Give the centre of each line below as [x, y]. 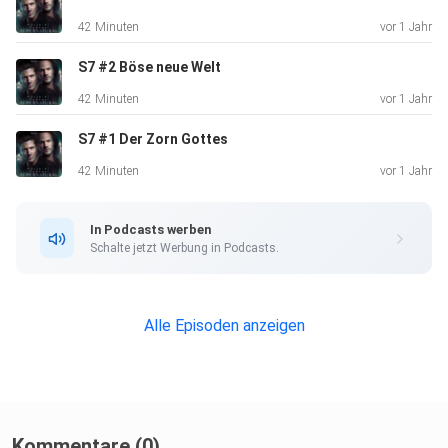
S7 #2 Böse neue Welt [149, 67]
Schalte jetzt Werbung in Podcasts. [184, 247]
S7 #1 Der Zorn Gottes [153, 139]
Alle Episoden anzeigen [224, 326]
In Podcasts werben [150, 229]
